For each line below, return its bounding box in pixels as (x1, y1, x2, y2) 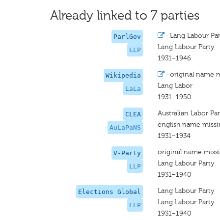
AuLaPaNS (110, 124, 141, 131)
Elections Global (78, 188, 141, 195)
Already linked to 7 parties (50, 8, 199, 23)
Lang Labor (158, 82, 193, 90)
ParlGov (113, 33, 141, 40)
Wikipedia (106, 72, 141, 79)
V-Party (113, 149, 141, 157)
